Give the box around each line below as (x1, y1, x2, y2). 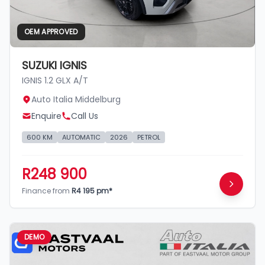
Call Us (71, 110, 98, 122)
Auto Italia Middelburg (31, 93, 121, 105)
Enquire (31, 110, 62, 122)
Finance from (22, 186, 72, 196)
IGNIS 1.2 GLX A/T (22, 75, 88, 86)
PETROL (137, 132, 160, 142)
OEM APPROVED (24, 27, 78, 37)
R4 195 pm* (72, 186, 112, 196)
